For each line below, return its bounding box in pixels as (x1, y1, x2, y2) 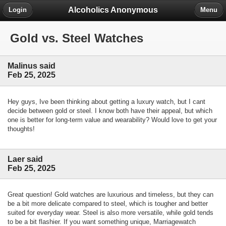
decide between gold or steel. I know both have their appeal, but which (8, 106, 212, 115)
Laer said (8, 154, 43, 163)
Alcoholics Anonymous (68, 5, 158, 14)
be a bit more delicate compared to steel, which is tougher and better (8, 199, 208, 207)
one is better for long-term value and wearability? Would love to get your (8, 116, 217, 124)
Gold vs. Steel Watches (10, 31, 143, 45)
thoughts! (8, 125, 35, 133)
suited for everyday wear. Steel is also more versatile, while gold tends (8, 208, 213, 216)
